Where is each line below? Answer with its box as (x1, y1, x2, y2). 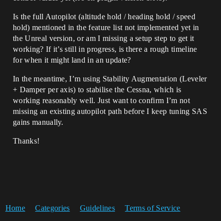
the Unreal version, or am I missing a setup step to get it (13, 34, 194, 42)
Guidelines (79, 203, 115, 212)
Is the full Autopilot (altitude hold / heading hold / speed (13, 12, 195, 21)
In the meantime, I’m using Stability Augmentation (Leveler (13, 74, 207, 83)
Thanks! (13, 136, 40, 145)
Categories (35, 203, 70, 212)
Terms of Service (125, 203, 181, 212)
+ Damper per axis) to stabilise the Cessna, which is (13, 85, 182, 94)
